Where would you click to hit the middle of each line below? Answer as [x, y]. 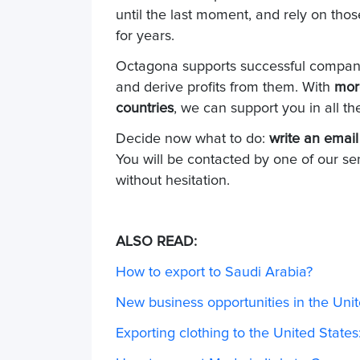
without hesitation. [173, 181]
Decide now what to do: [192, 139]
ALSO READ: [156, 242]
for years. [145, 36]
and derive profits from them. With [225, 88]
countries [145, 108]
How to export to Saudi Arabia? [214, 272]
